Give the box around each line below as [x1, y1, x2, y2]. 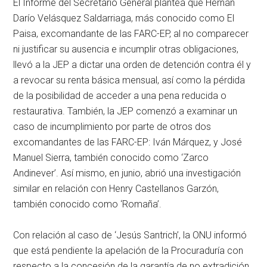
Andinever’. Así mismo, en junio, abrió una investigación [13, 167, 241, 179]
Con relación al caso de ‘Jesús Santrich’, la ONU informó [13, 229, 247, 241]
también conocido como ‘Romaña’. [13, 198, 162, 210]
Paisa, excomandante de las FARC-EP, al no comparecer [13, 28, 249, 40]
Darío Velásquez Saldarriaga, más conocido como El [13, 13, 235, 24]
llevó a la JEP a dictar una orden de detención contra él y [13, 59, 252, 71]
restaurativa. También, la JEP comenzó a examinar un [13, 105, 238, 117]
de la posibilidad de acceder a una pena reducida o [13, 90, 227, 102]
